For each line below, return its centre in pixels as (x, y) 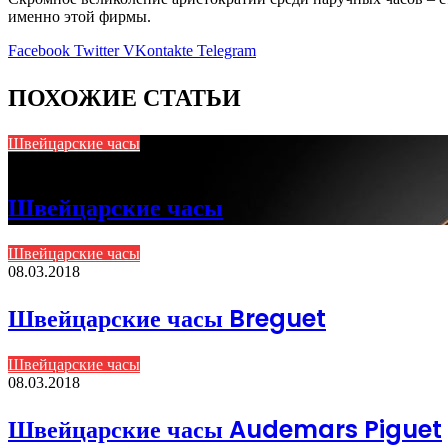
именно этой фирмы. (79, 16)
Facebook (39, 50)
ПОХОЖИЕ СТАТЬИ (124, 97)
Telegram (226, 50)
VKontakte (158, 50)
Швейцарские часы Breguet (167, 319)
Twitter (96, 50)
